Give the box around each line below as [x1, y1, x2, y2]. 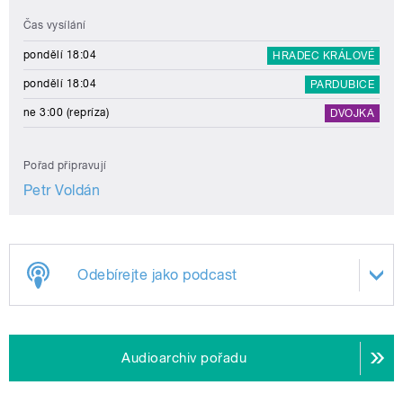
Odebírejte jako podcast [77, 265, 237, 283]
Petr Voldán [23, 181, 101, 199]
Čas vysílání [23, 18, 86, 31]
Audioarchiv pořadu [121, 350, 247, 367]
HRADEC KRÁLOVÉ [273, 49, 374, 62]
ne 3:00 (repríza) [23, 105, 110, 119]
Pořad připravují [23, 158, 107, 172]
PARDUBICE [309, 77, 374, 91]
